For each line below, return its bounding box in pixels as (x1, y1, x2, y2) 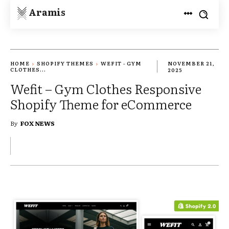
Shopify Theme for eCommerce (10, 94, 192, 113)
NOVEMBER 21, (168, 59, 215, 67)
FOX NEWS (20, 118, 55, 128)
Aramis (29, 5, 65, 19)
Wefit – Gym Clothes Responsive (10, 79, 201, 98)
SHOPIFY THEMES (37, 59, 94, 67)
